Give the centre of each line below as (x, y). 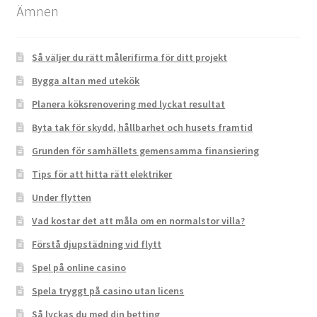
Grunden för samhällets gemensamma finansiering (146, 151)
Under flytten (62, 198)
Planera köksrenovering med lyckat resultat (129, 104)
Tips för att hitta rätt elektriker (102, 174)
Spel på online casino (79, 268)
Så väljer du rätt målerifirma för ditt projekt (130, 58)
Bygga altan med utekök (86, 81)
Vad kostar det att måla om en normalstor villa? (139, 221)
